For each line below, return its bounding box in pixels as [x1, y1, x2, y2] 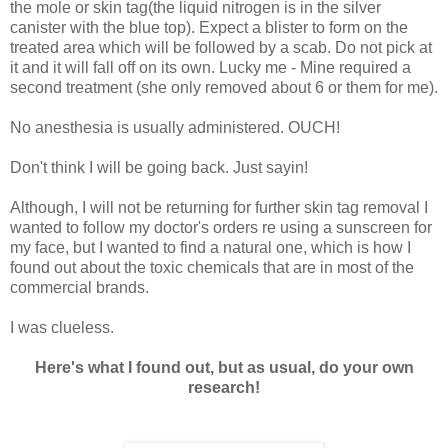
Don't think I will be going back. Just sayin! [10, 158, 308, 176]
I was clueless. [10, 318, 114, 336]
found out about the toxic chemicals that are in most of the [10, 258, 414, 276]
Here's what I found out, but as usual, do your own [34, 358, 414, 376]
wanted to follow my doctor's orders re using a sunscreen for [10, 218, 432, 236]
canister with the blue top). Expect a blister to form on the [10, 18, 408, 36]
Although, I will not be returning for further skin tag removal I [10, 198, 428, 216]
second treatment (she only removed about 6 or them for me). [10, 78, 438, 96]
